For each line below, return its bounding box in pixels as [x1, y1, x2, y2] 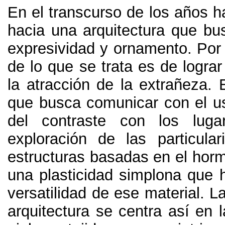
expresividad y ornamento [8, 40, 187, 58]
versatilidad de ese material [8, 184, 200, 202]
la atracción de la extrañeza [8, 76, 208, 94]
